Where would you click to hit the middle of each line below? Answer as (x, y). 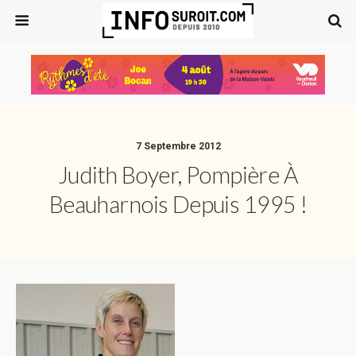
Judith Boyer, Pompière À (178, 175)
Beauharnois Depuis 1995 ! (178, 204)
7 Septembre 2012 (178, 146)
